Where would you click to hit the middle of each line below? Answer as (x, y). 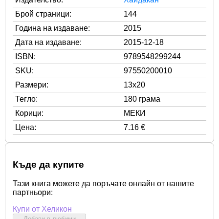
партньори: (33, 192)
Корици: (29, 113)
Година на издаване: (53, 28)
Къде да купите (48, 165)
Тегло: (26, 99)
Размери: (32, 85)
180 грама (142, 99)
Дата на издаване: (48, 42)
